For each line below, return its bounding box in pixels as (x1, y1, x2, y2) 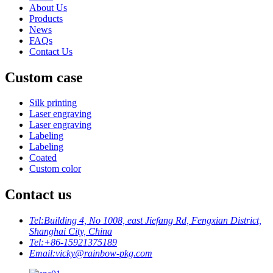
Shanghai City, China (29, 226, 112, 237)
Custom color (29, 163, 81, 174)
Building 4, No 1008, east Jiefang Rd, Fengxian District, (44, 215, 261, 226)
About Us (29, 2, 67, 13)
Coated (29, 152, 57, 163)
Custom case (5, 69, 83, 85)
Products (29, 13, 63, 24)
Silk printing (29, 97, 77, 108)
